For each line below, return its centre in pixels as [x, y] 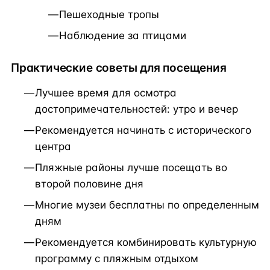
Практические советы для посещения [119, 67]
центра [53, 146]
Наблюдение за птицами [123, 35]
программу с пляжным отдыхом [117, 258]
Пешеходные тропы [109, 14]
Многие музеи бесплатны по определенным [147, 205]
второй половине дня [89, 184]
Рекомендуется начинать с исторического [143, 130]
